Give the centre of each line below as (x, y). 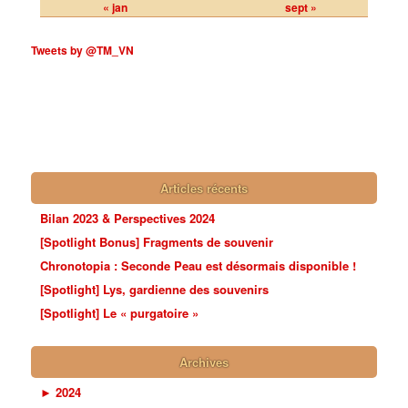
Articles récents (204, 188)
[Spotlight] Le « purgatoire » (120, 312)
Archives (204, 362)
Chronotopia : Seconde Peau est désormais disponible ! (199, 265)
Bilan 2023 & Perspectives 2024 (128, 218)
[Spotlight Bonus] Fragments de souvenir (157, 241)
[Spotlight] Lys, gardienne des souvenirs (155, 289)
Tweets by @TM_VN (83, 51)
